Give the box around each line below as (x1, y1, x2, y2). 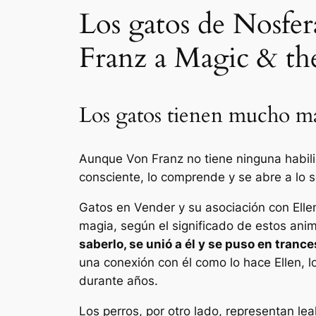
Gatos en (79, 200, 134, 214)
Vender (134, 200, 175, 214)
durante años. (79, 273, 158, 288)
